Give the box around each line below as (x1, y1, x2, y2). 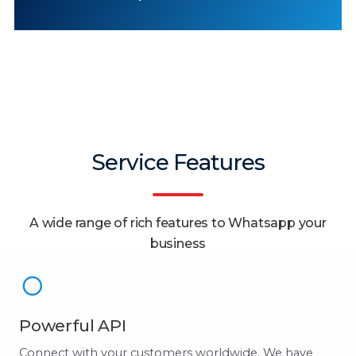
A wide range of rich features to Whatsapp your (29, 214, 327, 230)
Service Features (91, 148, 265, 176)
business (149, 234, 207, 251)
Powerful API (19, 315, 126, 335)
